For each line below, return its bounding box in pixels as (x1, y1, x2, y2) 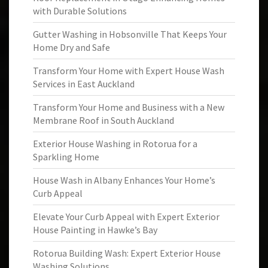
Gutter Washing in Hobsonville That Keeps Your (33, 28, 227, 40)
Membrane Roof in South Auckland (33, 114, 174, 126)
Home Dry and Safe (33, 41, 110, 53)
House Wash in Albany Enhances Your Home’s (33, 174, 215, 186)
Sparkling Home (33, 151, 99, 163)
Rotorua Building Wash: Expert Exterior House (33, 247, 221, 259)
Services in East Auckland (33, 78, 135, 90)
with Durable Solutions (33, 5, 127, 17)
